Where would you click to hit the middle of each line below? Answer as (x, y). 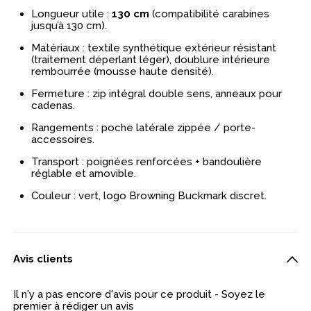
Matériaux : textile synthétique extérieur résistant (154, 48)
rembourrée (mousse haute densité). (123, 71)
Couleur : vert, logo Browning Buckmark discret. (149, 195)
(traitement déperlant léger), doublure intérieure (151, 59)
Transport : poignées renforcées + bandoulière (147, 161)
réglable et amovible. (84, 173)
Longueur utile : (72, 14)
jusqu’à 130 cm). (71, 25)
